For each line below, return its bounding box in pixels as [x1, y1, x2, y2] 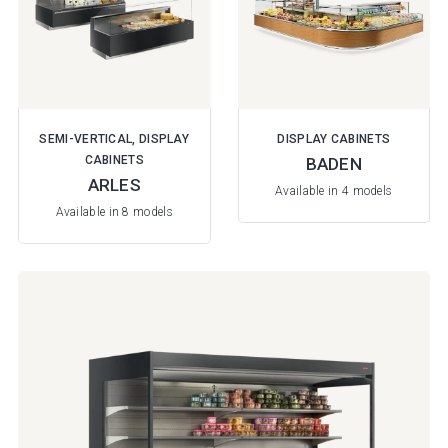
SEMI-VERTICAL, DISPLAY [39, 132, 190, 147]
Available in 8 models [55, 204, 173, 219]
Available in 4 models [275, 183, 393, 198]
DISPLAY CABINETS [277, 132, 391, 147]
